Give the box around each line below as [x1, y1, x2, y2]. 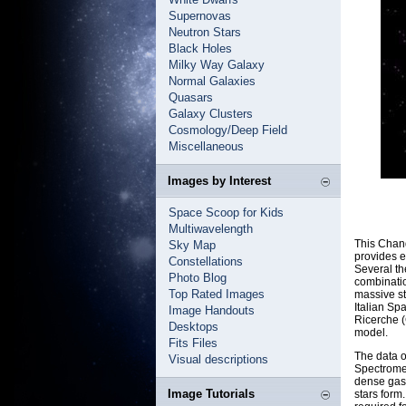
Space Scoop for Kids [169, 206, 284, 219]
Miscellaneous [169, 140, 244, 153]
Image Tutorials [168, 387, 255, 401]
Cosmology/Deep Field [169, 123, 287, 137]
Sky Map [169, 238, 216, 252]
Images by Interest [168, 174, 271, 188]
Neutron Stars [169, 25, 241, 39]
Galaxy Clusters [169, 107, 253, 121]
